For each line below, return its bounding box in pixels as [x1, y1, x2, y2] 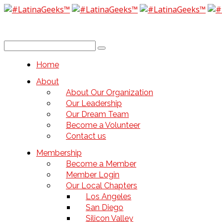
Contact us [66, 131, 106, 141]
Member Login [66, 170, 119, 179]
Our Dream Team [66, 110, 129, 119]
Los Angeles [86, 192, 131, 201]
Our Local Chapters [66, 181, 137, 190]
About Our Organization [66, 88, 153, 97]
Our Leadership [66, 99, 122, 108]
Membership [36, 148, 82, 158]
